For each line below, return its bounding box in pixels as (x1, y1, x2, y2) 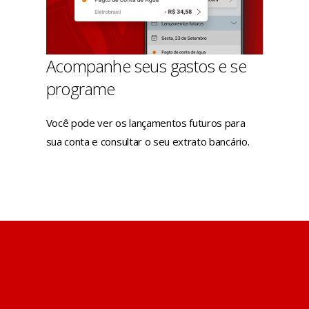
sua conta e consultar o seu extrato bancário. (46, 134, 250, 149)
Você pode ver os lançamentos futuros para (46, 116, 246, 130)
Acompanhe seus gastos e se (46, 54, 247, 78)
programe (46, 77, 115, 101)
